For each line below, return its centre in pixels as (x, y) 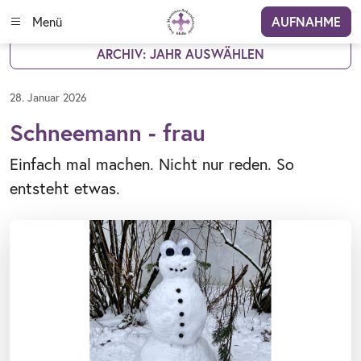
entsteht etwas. (65, 188)
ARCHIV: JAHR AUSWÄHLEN (180, 54)
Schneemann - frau (108, 132)
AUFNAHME (306, 21)
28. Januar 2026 (48, 97)
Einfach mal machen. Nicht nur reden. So (152, 164)
